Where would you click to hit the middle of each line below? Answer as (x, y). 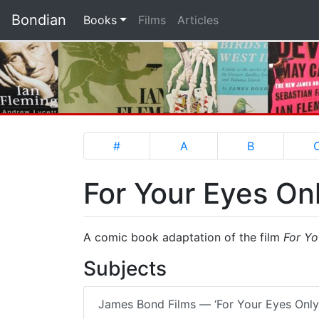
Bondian (39, 20)
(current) (140, 19)
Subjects (125, 268)
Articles (198, 20)
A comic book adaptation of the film (183, 237)
